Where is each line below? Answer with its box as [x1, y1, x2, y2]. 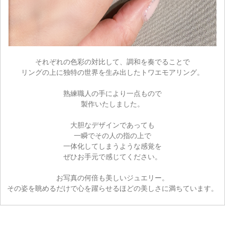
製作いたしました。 [81, 99, 144, 108]
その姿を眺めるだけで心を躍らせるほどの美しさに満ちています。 [7, 184, 218, 192]
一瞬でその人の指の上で [74, 131, 151, 140]
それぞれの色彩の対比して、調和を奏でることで [35, 57, 190, 66]
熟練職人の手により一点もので [63, 89, 162, 97]
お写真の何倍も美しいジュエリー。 [56, 173, 169, 182]
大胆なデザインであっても [70, 121, 155, 129]
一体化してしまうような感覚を [63, 142, 162, 150]
